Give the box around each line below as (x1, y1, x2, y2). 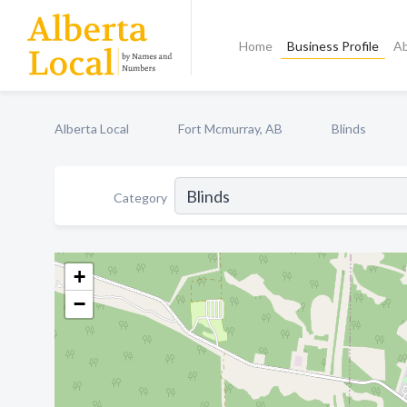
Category (114, 189, 167, 205)
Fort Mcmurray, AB (178, 121, 283, 136)
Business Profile (287, 38, 380, 54)
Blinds (332, 121, 366, 136)
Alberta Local (55, 121, 129, 136)
